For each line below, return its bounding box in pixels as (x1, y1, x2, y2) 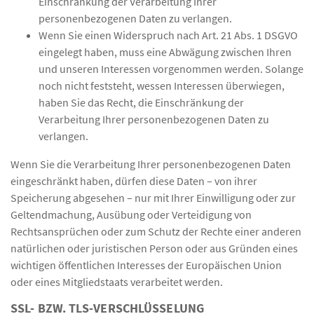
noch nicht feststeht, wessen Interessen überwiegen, (39, 78, 285, 93)
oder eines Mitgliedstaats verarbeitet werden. (11, 274, 223, 289)
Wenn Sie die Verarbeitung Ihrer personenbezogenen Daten (11, 156, 291, 171)
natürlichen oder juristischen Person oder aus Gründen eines (11, 240, 298, 255)
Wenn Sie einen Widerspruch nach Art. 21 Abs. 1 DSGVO (39, 27, 298, 42)
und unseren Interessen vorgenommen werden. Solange (39, 61, 303, 76)
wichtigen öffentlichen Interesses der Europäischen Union (11, 257, 282, 272)
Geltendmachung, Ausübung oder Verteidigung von (11, 207, 252, 221)
